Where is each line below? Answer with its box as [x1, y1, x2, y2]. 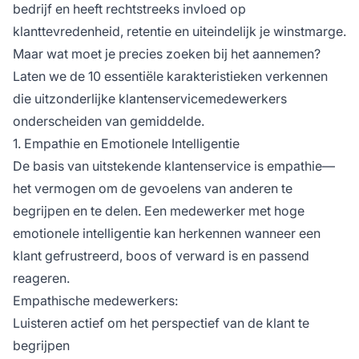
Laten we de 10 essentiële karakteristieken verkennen [13, 67, 328, 84]
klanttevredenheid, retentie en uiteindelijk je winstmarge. [13, 22, 346, 39]
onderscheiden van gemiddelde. [13, 112, 204, 129]
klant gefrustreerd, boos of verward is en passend [13, 247, 309, 264]
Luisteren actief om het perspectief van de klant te [13, 314, 309, 331]
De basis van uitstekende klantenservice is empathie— [13, 157, 335, 174]
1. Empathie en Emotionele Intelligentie [13, 135, 240, 151]
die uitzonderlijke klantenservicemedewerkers [13, 90, 287, 107]
